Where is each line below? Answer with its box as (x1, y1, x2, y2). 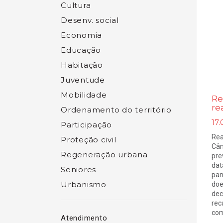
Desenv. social (61, 15, 119, 25)
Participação (61, 120, 112, 129)
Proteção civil (61, 135, 116, 144)
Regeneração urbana (61, 150, 148, 159)
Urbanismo (61, 180, 107, 189)
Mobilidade (61, 90, 107, 100)
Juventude (61, 75, 105, 85)
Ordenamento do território (61, 105, 172, 114)
